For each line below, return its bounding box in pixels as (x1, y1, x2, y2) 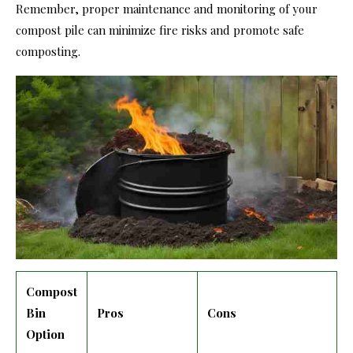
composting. (16, 43, 80, 59)
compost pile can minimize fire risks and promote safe (16, 21, 304, 38)
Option (26, 325, 65, 342)
